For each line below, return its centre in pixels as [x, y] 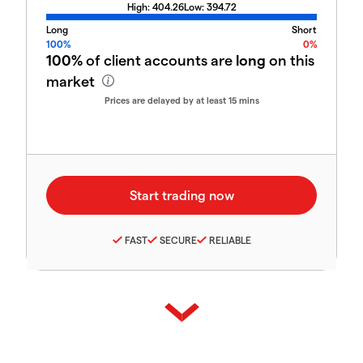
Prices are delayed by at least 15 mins [181, 100]
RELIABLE [230, 239]
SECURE [178, 239]
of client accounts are [159, 60]
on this [290, 60]
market [72, 81]
